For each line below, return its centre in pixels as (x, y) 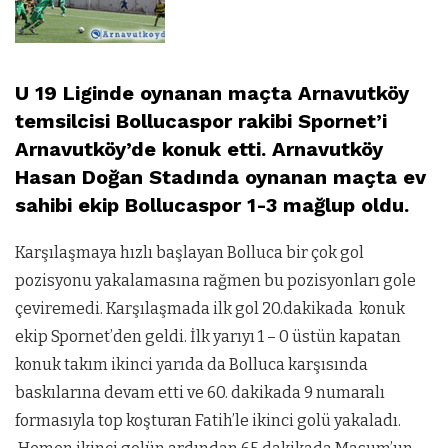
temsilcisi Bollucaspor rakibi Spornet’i (201, 121)
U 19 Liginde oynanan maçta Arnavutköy (212, 93)
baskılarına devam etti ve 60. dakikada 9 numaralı (200, 392)
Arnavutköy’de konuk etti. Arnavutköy (199, 149)
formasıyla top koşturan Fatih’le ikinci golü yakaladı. (208, 420)
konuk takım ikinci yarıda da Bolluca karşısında (191, 364)
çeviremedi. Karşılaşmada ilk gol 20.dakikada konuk (210, 308)
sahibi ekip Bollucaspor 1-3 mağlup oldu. (212, 205)
